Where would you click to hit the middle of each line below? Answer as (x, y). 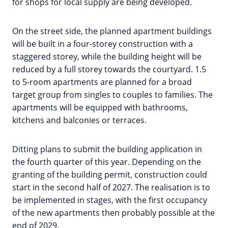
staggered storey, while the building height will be (107, 57)
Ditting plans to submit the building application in (107, 149)
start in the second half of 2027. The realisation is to (111, 188)
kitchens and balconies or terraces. (79, 120)
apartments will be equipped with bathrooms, (100, 108)
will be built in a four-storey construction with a (103, 44)
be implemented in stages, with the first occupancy (110, 200)
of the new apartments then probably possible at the (113, 213)
